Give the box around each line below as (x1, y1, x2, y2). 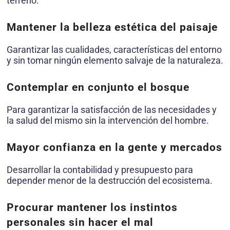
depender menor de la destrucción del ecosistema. (7, 175, 213, 186)
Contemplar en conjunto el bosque (7, 81, 189, 94)
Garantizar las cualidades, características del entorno (7, 44, 222, 55)
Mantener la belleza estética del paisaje (7, 21, 218, 34)
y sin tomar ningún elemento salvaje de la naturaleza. (7, 55, 223, 66)
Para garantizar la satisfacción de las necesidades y (7, 104, 217, 116)
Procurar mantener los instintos (7, 201, 178, 214)
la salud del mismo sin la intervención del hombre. (7, 115, 209, 126)
